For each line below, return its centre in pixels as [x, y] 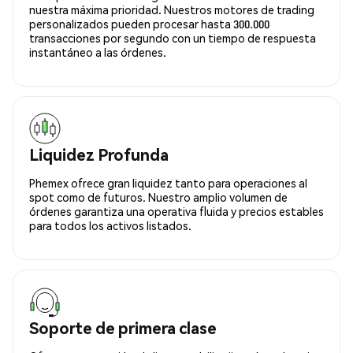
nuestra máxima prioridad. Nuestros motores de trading [172, 9]
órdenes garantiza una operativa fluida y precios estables [176, 211]
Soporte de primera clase [123, 327]
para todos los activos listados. [110, 225]
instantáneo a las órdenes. [98, 52]
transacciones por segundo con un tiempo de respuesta [173, 37]
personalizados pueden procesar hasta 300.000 [149, 23]
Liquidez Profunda [99, 154]
